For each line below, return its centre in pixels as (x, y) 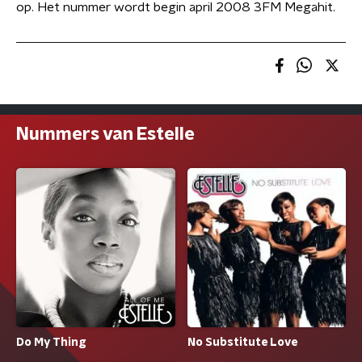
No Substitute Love (242, 343)
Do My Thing (51, 343)
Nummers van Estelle (105, 134)
